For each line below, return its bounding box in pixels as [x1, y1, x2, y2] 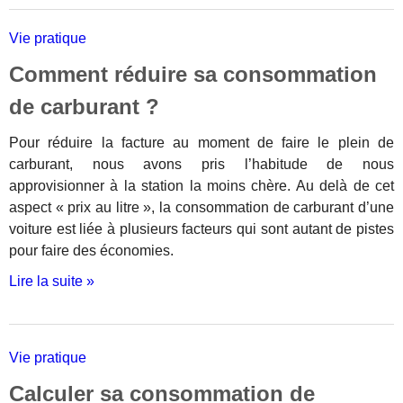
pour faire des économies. [9, 243, 174, 258]
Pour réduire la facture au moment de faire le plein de [9, 135, 394, 150]
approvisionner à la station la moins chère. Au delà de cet [9, 178, 394, 193]
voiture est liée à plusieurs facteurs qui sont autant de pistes [9, 221, 394, 237]
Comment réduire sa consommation [9, 62, 377, 86]
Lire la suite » [9, 273, 94, 289]
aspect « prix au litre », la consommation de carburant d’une [9, 200, 394, 215]
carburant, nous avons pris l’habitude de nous [9, 157, 394, 172]
